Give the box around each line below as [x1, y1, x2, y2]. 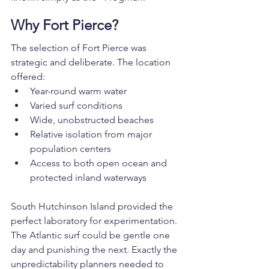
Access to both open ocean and [30, 157, 169, 169]
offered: [11, 71, 45, 83]
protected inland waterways [30, 172, 147, 184]
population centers [30, 143, 111, 155]
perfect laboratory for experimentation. [11, 215, 180, 227]
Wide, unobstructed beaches [30, 114, 154, 126]
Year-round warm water [30, 85, 127, 97]
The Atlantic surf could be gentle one [11, 229, 172, 241]
